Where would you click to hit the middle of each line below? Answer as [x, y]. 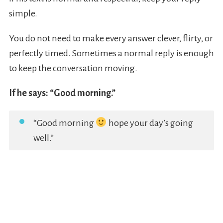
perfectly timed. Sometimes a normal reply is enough [111, 54]
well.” [43, 138]
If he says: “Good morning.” [62, 93]
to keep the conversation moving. [73, 68]
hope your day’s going [150, 123]
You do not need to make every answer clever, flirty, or [111, 39]
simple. [23, 14]
